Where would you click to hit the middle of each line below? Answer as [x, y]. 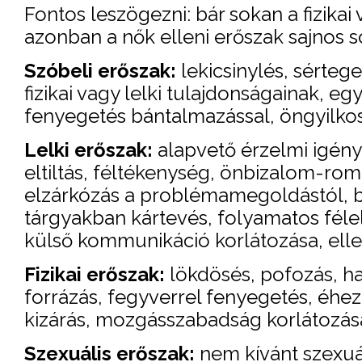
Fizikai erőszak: [95, 274]
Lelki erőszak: [88, 149]
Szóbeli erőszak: [100, 70]
